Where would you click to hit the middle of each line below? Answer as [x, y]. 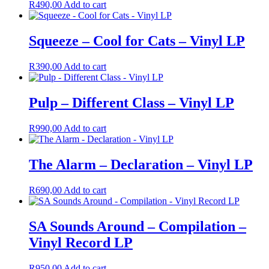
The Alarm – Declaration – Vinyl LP [141, 164]
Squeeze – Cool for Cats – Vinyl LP [137, 41]
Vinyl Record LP [81, 242]
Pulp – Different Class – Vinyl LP [131, 102]
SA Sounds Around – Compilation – [138, 226]
